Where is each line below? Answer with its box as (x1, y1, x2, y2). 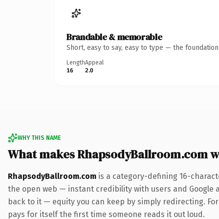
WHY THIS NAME (18, 134, 61, 141)
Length (66, 59, 85, 66)
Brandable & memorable (66, 30, 162, 43)
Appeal (85, 59, 104, 66)
